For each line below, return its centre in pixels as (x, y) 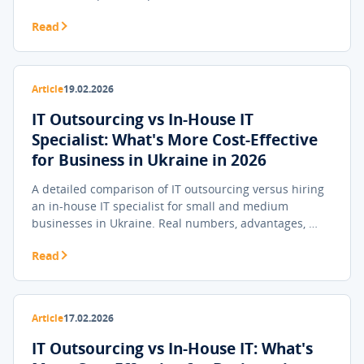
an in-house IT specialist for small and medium (160, 206)
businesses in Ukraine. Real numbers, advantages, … (175, 223)
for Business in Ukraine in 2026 (149, 160)
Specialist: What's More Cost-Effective (175, 140)
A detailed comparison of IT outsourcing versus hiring (178, 189)
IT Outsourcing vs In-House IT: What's (172, 349)
